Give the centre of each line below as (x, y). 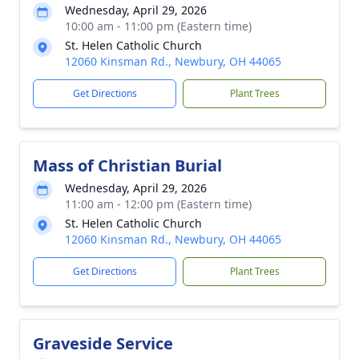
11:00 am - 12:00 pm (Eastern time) (158, 204)
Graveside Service (103, 343)
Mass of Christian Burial (127, 165)
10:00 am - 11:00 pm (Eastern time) (158, 26)
